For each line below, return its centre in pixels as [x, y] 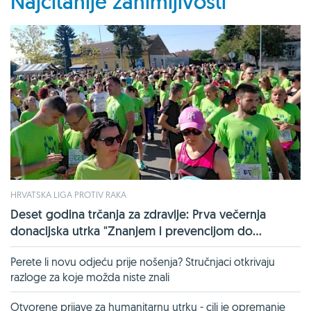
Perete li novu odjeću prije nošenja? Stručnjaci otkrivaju [143, 261]
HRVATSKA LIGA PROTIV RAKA [68, 194]
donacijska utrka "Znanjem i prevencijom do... [136, 230]
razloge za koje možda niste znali [90, 277]
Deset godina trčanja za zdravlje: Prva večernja [138, 214]
